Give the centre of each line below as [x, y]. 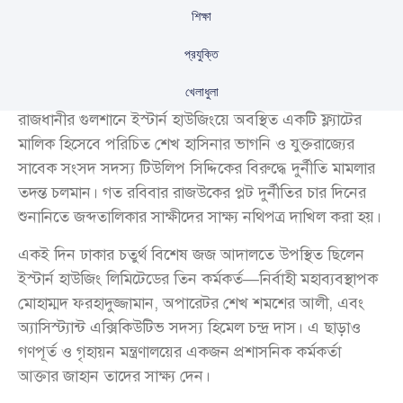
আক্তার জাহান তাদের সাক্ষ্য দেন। [114, 376]
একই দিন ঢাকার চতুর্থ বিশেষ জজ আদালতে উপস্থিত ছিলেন [191, 254]
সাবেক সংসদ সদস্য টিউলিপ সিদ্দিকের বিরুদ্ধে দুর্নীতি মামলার [197, 169]
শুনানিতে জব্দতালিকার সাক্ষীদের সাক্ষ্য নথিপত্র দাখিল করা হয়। [200, 217]
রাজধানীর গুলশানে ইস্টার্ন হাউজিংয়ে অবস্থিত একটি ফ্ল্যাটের [190, 120]
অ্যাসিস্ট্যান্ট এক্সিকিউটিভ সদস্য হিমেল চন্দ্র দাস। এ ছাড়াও [189, 327]
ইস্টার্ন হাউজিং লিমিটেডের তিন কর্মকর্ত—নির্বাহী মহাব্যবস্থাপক [198, 278]
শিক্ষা [201, 17]
